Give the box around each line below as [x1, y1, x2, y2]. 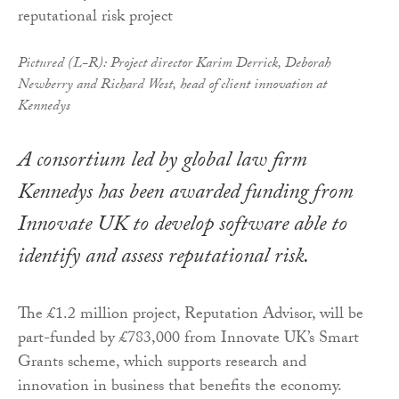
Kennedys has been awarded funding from [18, 176, 354, 214]
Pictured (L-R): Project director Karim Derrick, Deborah [18, 53, 330, 77]
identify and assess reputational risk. [18, 240, 309, 278]
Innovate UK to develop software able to [18, 208, 347, 246]
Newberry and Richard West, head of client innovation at [18, 74, 327, 99]
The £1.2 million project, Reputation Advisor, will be [18, 302, 363, 330]
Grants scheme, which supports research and [18, 350, 306, 379]
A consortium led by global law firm [18, 144, 307, 182]
